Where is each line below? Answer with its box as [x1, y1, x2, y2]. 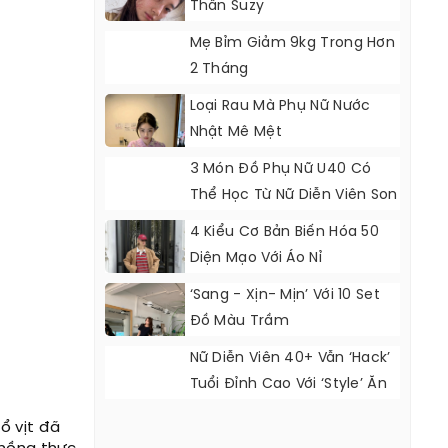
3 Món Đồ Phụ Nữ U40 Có [189, 162, 372, 177]
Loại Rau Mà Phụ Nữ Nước [189, 99, 371, 114]
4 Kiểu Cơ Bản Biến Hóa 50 [189, 225, 380, 240]
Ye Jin [189, 214, 232, 229]
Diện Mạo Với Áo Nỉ [189, 251, 322, 266]
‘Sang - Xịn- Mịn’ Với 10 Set [189, 288, 380, 303]
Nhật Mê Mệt [189, 125, 282, 140]
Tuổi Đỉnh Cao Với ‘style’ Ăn [189, 377, 387, 392]
